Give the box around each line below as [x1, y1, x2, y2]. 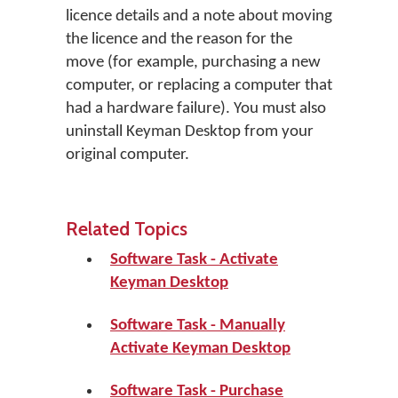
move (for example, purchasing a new [66, 54, 321, 71]
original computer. [66, 147, 189, 163]
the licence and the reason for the [66, 31, 292, 48]
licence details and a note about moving [66, 8, 332, 25]
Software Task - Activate [110, 251, 278, 268]
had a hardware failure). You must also [66, 100, 326, 117]
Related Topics [66, 217, 187, 240]
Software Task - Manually [110, 317, 285, 334]
